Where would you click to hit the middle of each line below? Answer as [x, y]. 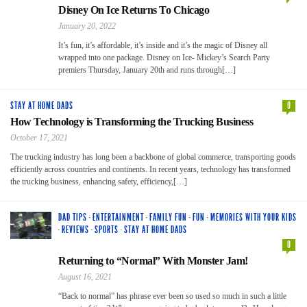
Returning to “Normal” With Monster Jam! [153, 260]
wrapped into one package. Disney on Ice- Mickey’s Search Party [164, 57]
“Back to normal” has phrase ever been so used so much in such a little [172, 296]
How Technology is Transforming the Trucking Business [132, 121]
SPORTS [107, 230]
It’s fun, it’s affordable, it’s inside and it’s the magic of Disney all [163, 45]
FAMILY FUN [168, 217]
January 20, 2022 [87, 26]
